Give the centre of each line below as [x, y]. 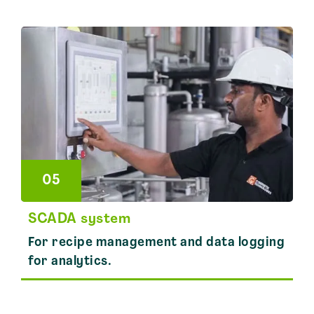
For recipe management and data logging [156, 243]
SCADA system [79, 219]
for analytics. [70, 262]
